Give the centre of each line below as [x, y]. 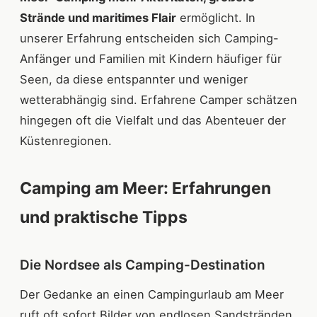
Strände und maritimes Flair [98, 18]
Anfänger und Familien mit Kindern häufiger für [151, 59]
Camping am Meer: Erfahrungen [145, 189]
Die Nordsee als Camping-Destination [143, 265]
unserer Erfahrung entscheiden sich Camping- [149, 39]
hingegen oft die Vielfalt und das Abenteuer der [153, 121]
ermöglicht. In [216, 18]
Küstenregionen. [66, 141]
